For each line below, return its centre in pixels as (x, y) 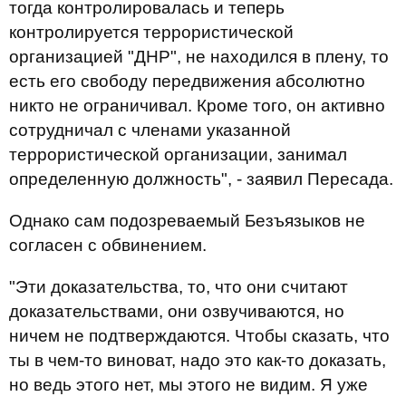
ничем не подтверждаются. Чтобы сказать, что (199, 336)
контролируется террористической (151, 32)
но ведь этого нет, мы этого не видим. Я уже (188, 385)
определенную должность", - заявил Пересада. (201, 179)
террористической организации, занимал (178, 155)
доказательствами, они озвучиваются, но (177, 311)
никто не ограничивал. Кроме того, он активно (197, 106)
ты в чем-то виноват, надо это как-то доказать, (198, 360)
